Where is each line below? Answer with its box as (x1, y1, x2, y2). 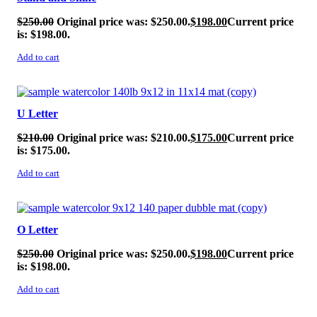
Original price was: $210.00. (57, 132, 190, 144)
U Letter (17, 108, 58, 120)
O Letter (17, 223, 58, 236)
